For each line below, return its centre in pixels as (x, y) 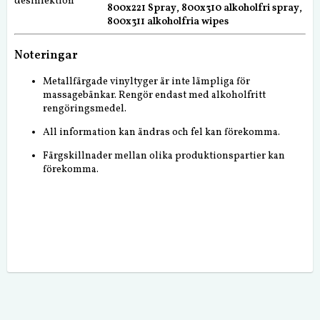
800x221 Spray (142, 9)
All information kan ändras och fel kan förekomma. (161, 133)
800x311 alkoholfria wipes (168, 22)
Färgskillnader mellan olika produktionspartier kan (164, 156)
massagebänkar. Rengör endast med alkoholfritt (154, 96)
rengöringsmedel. (85, 109)
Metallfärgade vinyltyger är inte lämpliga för (146, 82)
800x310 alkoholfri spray (240, 9)
